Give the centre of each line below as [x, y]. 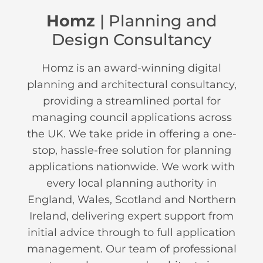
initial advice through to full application [131, 233]
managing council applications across [131, 118]
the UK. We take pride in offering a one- [131, 134]
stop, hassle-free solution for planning [131, 151]
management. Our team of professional [131, 249]
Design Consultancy [131, 40]
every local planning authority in [131, 183]
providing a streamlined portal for [131, 101]
